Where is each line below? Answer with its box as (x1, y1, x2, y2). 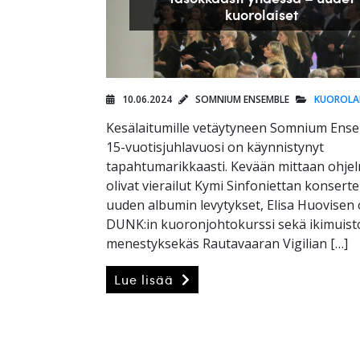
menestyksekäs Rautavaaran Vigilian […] (106, 235, 348, 253)
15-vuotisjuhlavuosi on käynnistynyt (106, 138, 324, 157)
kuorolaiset (224, 4, 298, 25)
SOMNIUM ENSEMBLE (193, 92, 289, 107)
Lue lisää (114, 271, 178, 289)
